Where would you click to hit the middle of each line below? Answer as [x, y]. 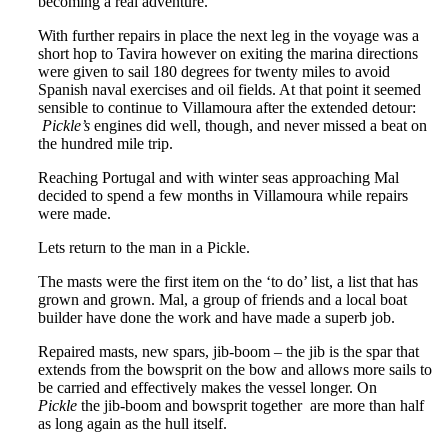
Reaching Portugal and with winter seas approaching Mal [218, 177]
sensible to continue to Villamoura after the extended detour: [227, 107]
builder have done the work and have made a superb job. [216, 317]
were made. [74, 213]
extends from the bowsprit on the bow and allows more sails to [235, 369]
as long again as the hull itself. [132, 423]
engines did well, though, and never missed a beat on [258, 125]
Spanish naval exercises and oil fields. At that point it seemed [229, 89]
